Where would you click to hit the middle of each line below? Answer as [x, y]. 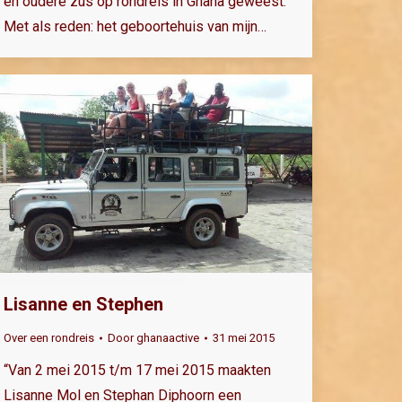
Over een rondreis [49, 338]
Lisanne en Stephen [83, 305]
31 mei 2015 [244, 338]
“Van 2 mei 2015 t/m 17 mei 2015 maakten [137, 371]
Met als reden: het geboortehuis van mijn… [135, 26]
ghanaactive [168, 338]
